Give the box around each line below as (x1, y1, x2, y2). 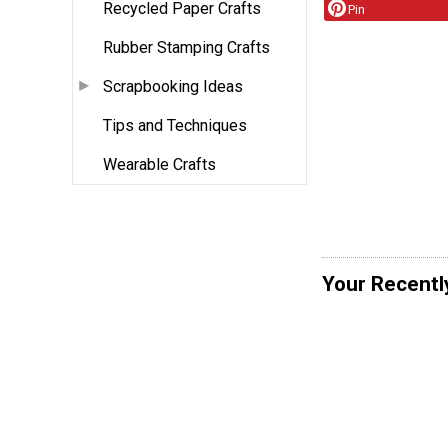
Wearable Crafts (103, 155, 216, 175)
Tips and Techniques (103, 116, 247, 136)
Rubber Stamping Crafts (103, 38, 270, 58)
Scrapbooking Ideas (103, 77, 243, 97)
